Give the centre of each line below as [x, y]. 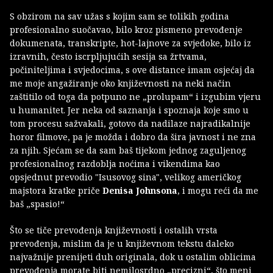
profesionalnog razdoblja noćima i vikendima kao [115, 164]
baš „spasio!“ [37, 204]
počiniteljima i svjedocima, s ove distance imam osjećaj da [132, 70]
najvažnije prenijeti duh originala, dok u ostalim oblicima [133, 257]
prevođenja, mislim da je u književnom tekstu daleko [122, 244]
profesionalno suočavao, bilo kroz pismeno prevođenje [126, 30]
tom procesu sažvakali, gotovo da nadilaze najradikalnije [130, 124]
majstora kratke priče [56, 191]
